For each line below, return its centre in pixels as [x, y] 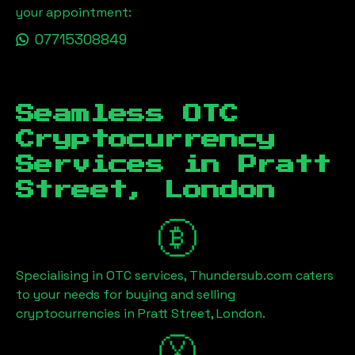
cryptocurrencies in [77, 313]
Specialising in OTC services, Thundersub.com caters [175, 275]
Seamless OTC [127, 114]
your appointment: [74, 12]
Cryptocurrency [146, 139]
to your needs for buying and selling [126, 294]
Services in [127, 165]
